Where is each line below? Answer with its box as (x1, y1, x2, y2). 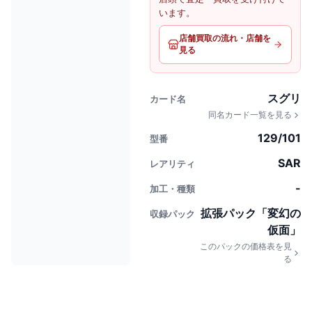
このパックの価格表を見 (200, 241, 292, 251)
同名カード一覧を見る (208, 109, 292, 120)
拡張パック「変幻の (200, 206, 301, 220)
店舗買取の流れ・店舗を (178, 33, 271, 43)
